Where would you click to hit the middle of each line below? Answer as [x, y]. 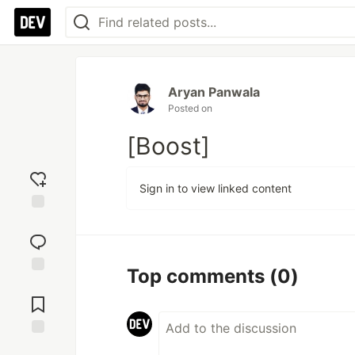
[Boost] [168, 146]
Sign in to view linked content [216, 188]
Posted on [190, 108]
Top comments [198, 276]
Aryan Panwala [214, 92]
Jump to [38, 285]
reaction [38, 236]
